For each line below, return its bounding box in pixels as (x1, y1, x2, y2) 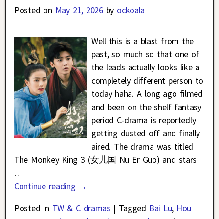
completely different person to (91, 74, 203, 86)
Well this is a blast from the (91, 35, 194, 46)
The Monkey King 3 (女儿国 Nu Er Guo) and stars (14, 153, 197, 165)
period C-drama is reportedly (91, 114, 196, 126)
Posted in (14, 202, 49, 214)
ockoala (117, 4, 145, 16)
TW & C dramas (52, 202, 110, 214)
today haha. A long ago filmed (91, 88, 203, 99)
